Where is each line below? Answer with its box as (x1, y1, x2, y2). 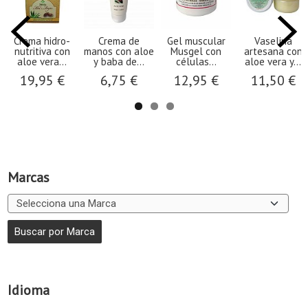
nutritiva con (14, 45, 70, 58)
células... (175, 55, 217, 69)
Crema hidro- (14, 34, 70, 48)
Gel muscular (166, 34, 225, 48)
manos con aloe (84, 45, 154, 58)
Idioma (8, 281, 49, 300)
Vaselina (254, 34, 292, 48)
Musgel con (170, 45, 221, 58)
